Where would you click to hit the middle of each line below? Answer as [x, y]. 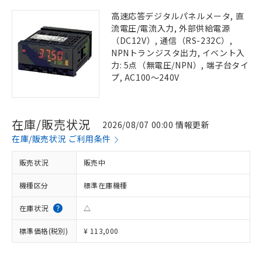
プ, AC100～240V [145, 77]
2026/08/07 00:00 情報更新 [156, 124]
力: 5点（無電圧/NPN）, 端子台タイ [180, 65]
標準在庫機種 [106, 185]
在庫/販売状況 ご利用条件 [61, 139]
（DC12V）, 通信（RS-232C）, [172, 40]
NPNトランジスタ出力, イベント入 [178, 53]
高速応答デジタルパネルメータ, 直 [178, 16]
